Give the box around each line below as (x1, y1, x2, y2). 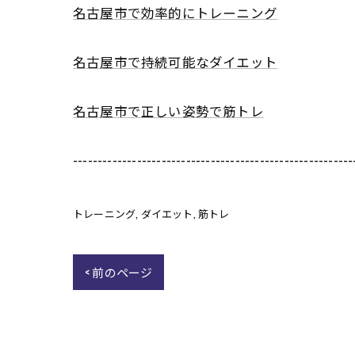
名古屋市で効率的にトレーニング (73, 2, 277, 22)
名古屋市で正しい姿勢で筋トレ (73, 101, 264, 120)
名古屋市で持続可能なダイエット (73, 52, 277, 71)
